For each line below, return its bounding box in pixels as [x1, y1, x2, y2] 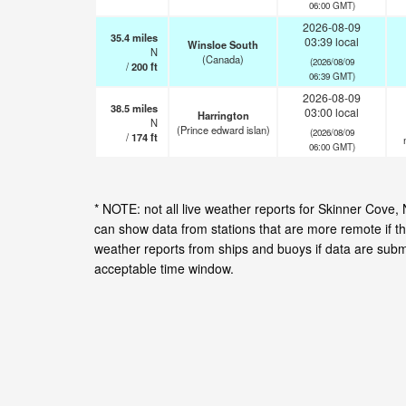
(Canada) [202, 52, 244, 66]
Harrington [197, 108, 249, 122]
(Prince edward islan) [176, 122, 270, 137]
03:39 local [304, 34, 359, 49]
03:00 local [304, 104, 359, 120]
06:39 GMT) [308, 69, 355, 82]
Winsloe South [188, 37, 258, 52]
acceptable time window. [94, 259, 234, 277]
